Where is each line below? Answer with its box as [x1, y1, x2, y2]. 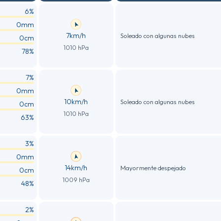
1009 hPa [62, 175, 90, 184]
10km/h [64, 97, 88, 106]
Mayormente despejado [120, 163, 186, 172]
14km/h [65, 163, 88, 172]
